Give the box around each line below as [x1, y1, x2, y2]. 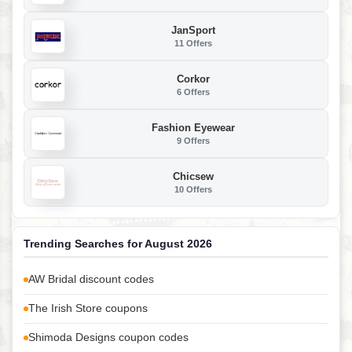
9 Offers [177, 135, 210, 145]
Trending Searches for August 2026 [24, 237, 212, 251]
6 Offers [177, 86, 210, 97]
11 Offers [174, 38, 212, 48]
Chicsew [173, 170, 214, 182]
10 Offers [174, 184, 212, 194]
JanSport [171, 24, 215, 36]
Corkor [177, 72, 210, 85]
